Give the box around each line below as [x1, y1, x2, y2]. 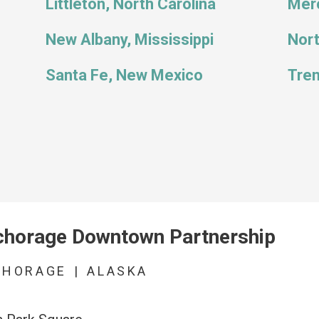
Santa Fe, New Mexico [46, 66, 203, 84]
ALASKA [87, 263, 149, 278]
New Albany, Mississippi [46, 31, 214, 48]
